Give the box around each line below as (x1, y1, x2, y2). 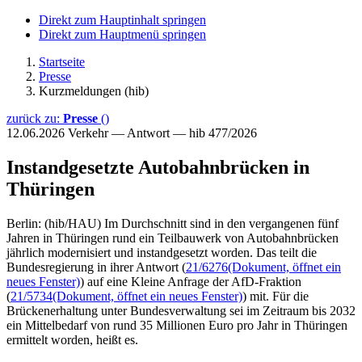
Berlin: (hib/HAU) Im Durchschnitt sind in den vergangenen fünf (6, 216, 339, 230)
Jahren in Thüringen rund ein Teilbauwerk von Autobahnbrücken (6, 230, 339, 245)
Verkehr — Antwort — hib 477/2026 (68, 126, 257, 140)
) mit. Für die (242, 288, 309, 303)
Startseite (39, 55, 85, 69)
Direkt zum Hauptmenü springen (39, 27, 206, 41)
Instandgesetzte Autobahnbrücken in (6, 156, 309, 178)
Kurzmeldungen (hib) (39, 84, 149, 98)
